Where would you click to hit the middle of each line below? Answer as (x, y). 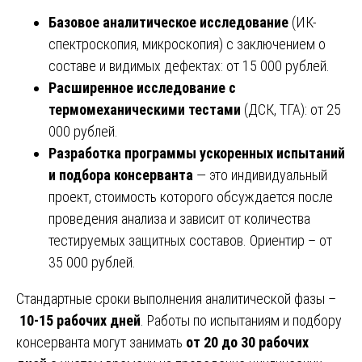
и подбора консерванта (121, 175)
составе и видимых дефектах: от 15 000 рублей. (189, 65)
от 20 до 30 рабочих (247, 342)
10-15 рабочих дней (80, 320)
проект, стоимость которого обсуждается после (191, 196)
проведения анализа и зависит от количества (179, 218)
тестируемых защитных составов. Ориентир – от (190, 240)
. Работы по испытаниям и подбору (241, 320)
